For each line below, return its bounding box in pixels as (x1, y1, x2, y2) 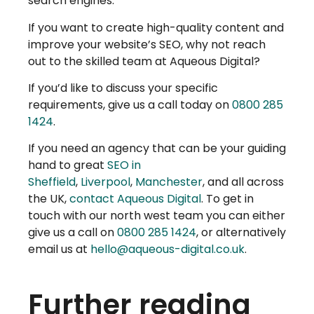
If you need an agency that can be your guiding (28, 140, 286, 157)
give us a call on (28, 224, 117, 241)
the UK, (28, 191, 69, 207)
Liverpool (81, 174, 130, 191)
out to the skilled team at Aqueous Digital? (28, 53, 260, 69)
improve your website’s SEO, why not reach (28, 36, 266, 53)
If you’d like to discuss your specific (28, 80, 218, 97)
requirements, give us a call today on (28, 97, 232, 114)
